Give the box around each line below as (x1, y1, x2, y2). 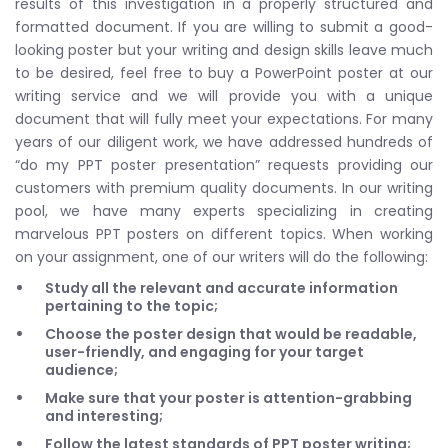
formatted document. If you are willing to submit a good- (15, 16, 433, 37)
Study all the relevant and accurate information (45, 277, 398, 298)
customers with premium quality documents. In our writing (15, 177, 433, 198)
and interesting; (45, 405, 163, 426)
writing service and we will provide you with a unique (15, 85, 433, 106)
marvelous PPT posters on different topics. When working (15, 223, 433, 244)
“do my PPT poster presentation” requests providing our (15, 154, 433, 175)
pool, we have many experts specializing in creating (15, 200, 433, 221)
